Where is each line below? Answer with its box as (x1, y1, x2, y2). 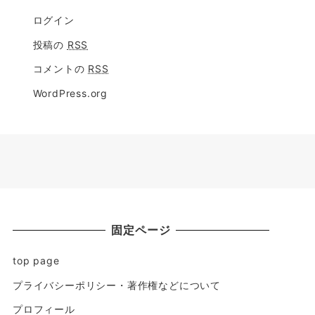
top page (13, 255, 60, 267)
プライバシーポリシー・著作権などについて (13, 278, 221, 291)
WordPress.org (32, 86, 108, 99)
